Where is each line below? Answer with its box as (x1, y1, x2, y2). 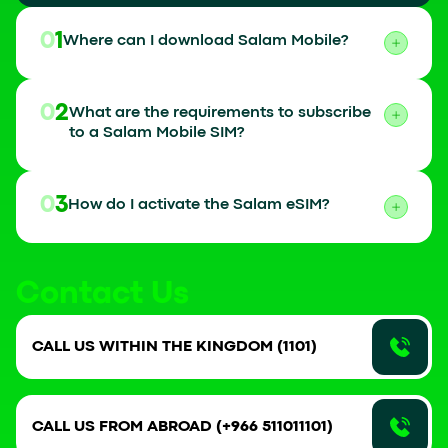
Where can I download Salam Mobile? (63, 33, 349, 48)
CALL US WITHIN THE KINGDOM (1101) (32, 339, 317, 354)
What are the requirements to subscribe (69, 105, 371, 120)
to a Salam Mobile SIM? (69, 125, 245, 140)
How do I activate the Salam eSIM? (68, 197, 330, 212)
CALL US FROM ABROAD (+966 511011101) (32, 419, 333, 434)
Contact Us (16, 280, 189, 309)
